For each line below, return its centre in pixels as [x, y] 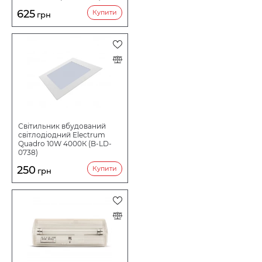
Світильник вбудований [62, 126]
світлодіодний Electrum [62, 135]
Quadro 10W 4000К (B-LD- [65, 144]
